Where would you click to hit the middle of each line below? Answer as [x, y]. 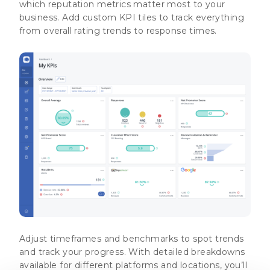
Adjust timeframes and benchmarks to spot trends [132, 238]
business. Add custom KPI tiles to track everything [132, 17]
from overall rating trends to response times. [118, 30]
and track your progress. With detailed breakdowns [132, 252]
